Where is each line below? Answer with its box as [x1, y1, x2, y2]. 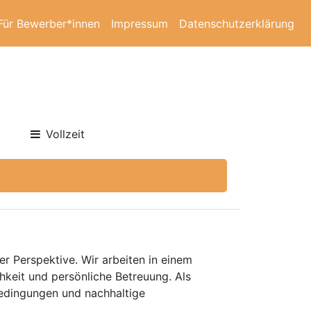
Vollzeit [46, 127, 85, 141]
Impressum [111, 16, 168, 31]
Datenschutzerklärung [179, 16, 294, 31]
